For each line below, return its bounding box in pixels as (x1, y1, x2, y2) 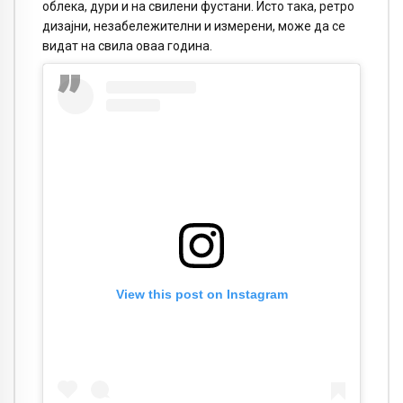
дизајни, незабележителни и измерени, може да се (42, 18, 345, 33)
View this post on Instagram (115, 287, 288, 302)
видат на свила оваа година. (42, 38, 212, 53)
